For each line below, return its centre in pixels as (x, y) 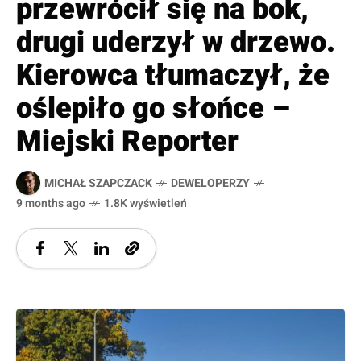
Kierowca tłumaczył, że (173, 76)
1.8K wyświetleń (145, 204)
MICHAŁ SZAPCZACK (98, 183)
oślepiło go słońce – (153, 109)
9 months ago (51, 204)
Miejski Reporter (127, 142)
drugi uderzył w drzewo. (176, 43)
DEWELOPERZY (210, 183)
